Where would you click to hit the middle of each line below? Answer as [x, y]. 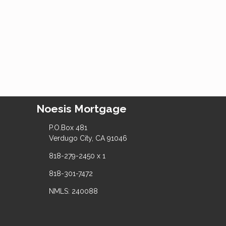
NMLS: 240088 [73, 191]
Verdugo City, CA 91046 [88, 138]
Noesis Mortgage [81, 108]
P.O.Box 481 [68, 127]
